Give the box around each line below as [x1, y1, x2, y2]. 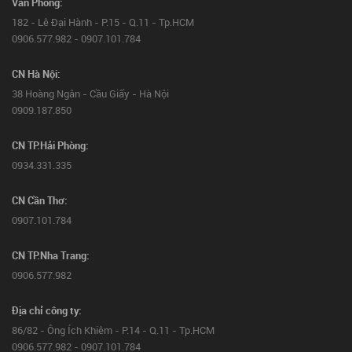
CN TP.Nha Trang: [12, 248, 90, 262]
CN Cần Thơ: [12, 193, 68, 207]
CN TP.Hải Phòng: [12, 138, 89, 152]
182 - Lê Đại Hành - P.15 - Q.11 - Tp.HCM [12, 15, 194, 29]
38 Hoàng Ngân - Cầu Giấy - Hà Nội [12, 86, 169, 101]
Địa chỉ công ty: [12, 303, 82, 317]
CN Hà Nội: [12, 67, 60, 81]
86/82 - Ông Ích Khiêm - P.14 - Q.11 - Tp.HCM [12, 323, 214, 337]
